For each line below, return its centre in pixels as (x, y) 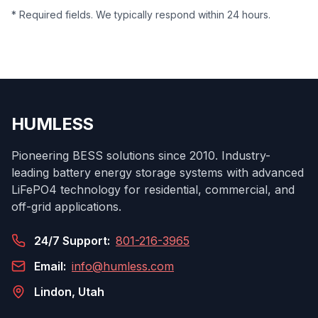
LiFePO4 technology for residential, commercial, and (153, 190)
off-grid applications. (66, 207)
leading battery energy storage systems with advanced (158, 172)
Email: (50, 266)
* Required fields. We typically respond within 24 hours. (141, 15)
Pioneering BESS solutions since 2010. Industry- (141, 155)
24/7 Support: (72, 241)
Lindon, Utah (69, 292)
